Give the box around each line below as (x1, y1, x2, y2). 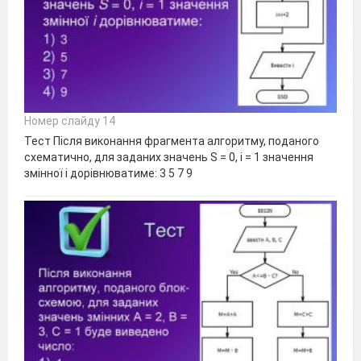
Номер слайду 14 (24, 114, 115, 128)
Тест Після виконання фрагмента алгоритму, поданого (24, 135, 319, 148)
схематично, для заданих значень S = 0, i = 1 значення (24, 151, 313, 164)
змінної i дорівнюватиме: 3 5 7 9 (24, 167, 193, 180)
